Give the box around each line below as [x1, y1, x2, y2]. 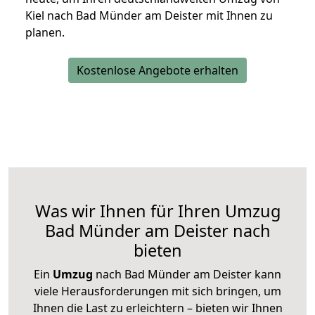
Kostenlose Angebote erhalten [77, 62, 238, 78]
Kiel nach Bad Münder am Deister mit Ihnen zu [25, 7, 273, 23]
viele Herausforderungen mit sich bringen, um [34, 283, 281, 299]
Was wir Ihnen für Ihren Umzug [34, 199, 281, 222]
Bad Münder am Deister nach [44, 219, 271, 242]
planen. [25, 24, 65, 40]
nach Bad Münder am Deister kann [93, 266, 281, 282]
